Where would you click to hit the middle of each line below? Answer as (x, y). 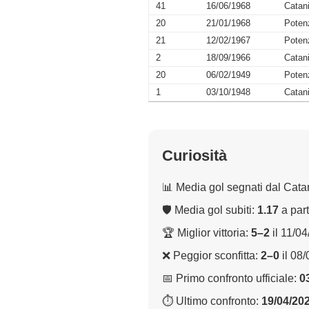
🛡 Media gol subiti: (210, 210)
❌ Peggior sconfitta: (211, 256)
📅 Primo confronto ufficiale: (231, 279)
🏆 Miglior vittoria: (207, 233)
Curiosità (195, 156)
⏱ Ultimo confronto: (212, 301)
